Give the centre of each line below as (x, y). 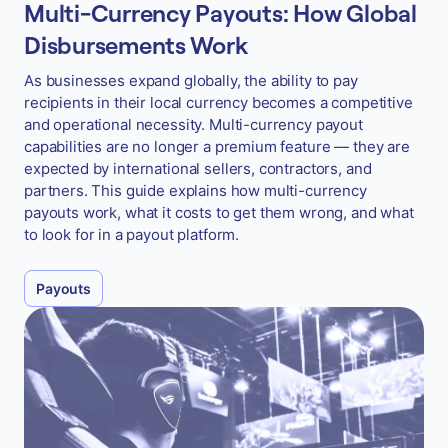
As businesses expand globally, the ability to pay (191, 80)
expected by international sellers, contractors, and (198, 168)
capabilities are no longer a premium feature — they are (217, 146)
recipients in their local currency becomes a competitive (218, 102)
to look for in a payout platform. (132, 234)
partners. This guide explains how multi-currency (195, 190)
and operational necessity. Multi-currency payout (193, 124)
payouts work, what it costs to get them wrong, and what (219, 212)
